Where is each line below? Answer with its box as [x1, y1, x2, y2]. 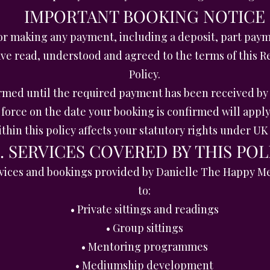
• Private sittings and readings [70, 202, 219, 216]
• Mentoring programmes [81, 239, 208, 254]
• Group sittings [105, 221, 183, 235]
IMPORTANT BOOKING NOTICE [24, 5, 265, 27]
